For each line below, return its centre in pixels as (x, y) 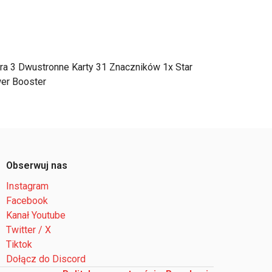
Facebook (27, 201)
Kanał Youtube (36, 215)
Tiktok (19, 244)
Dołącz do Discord (46, 259)
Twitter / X (29, 230)
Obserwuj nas (37, 165)
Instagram (27, 186)
